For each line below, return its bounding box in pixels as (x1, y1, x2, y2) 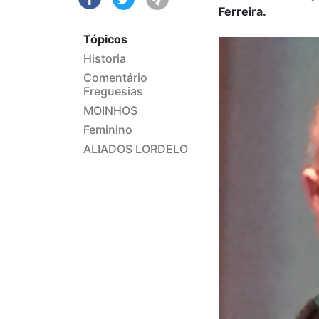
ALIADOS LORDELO (83, 142, 188, 157)
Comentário (83, 70, 147, 85)
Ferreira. (219, 4, 266, 19)
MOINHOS (83, 103, 137, 118)
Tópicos (83, 32, 127, 47)
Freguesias (83, 84, 143, 99)
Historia (83, 51, 126, 66)
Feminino (83, 122, 132, 137)
